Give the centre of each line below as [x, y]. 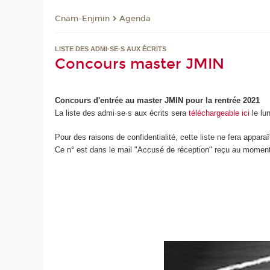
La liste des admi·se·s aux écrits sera [122, 113]
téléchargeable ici [219, 113]
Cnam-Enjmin [83, 19]
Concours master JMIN [140, 64]
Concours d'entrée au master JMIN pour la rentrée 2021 [158, 100]
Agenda [135, 19]
